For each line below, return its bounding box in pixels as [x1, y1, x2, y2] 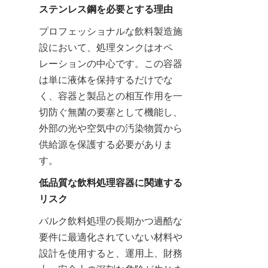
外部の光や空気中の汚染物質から [39, 123, 182, 133]
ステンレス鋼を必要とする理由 [39, 4, 173, 14]
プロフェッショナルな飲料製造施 [39, 26, 182, 36]
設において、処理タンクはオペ [39, 42, 173, 53]
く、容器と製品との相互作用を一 [39, 90, 182, 101]
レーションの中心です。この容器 [39, 58, 182, 69]
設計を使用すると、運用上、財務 [39, 248, 182, 258]
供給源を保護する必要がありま [39, 139, 173, 150]
